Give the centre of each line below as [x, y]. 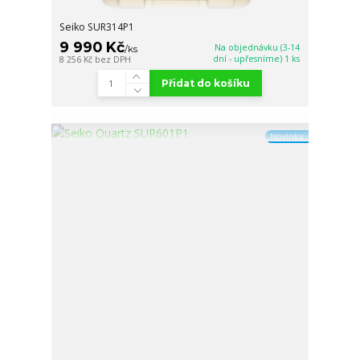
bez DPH [113, 60]
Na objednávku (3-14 [258, 48]
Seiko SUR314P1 [97, 27]
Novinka [286, 136]
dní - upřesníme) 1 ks [257, 59]
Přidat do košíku [205, 83]
